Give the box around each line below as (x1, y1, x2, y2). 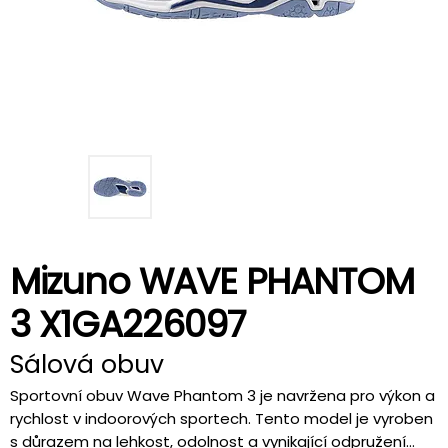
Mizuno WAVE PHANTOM (10, 255, 414, 307)
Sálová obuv (10, 346, 164, 382)
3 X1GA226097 (10, 298, 245, 350)
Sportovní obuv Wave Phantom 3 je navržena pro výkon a (10, 384, 435, 406)
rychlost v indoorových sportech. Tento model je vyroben (10, 407, 433, 429)
